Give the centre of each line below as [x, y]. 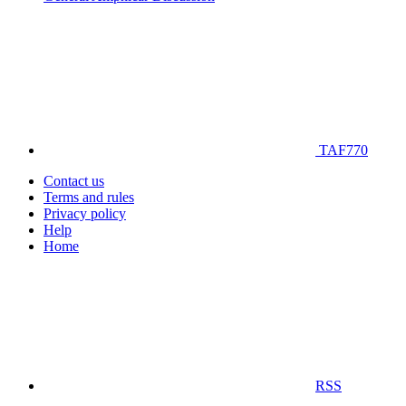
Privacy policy [85, 214]
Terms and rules [89, 198]
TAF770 [342, 150]
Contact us [74, 181]
